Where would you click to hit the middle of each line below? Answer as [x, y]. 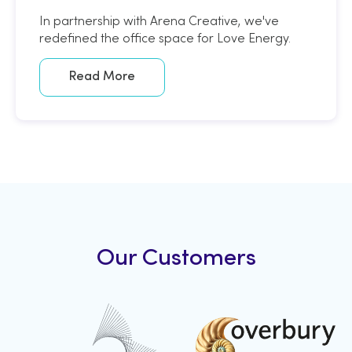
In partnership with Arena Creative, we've [159, 20]
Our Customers [176, 258]
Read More [102, 77]
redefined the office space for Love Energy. [165, 37]
